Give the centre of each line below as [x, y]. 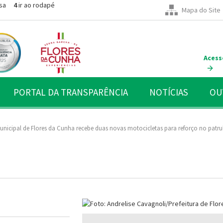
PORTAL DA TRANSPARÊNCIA [71, 92]
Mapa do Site [201, 10]
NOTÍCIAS [169, 92]
